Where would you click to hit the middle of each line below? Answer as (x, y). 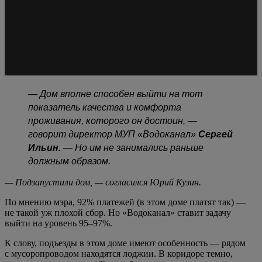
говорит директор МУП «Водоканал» (113, 134)
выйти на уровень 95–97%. (58, 223)
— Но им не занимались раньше (133, 147)
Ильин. (46, 147)
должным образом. (69, 161)
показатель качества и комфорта (105, 107)
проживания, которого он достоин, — (113, 120)
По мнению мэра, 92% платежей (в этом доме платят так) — (125, 202)
